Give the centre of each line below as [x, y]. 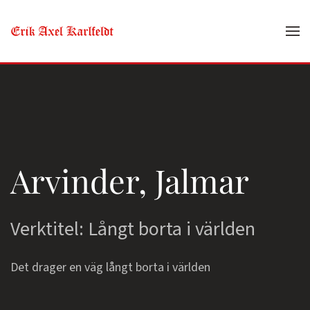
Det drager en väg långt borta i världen [110, 267]
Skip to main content [85, 40]
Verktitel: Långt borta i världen [133, 229]
